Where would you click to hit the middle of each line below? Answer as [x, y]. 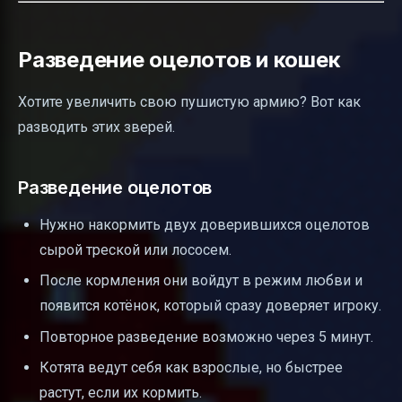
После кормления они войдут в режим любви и [201, 281]
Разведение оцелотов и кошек [179, 59]
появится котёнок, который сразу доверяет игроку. [210, 306]
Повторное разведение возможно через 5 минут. [206, 336]
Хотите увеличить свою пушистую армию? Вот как [189, 101]
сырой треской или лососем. [135, 249]
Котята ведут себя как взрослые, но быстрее [191, 367]
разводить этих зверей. [96, 127]
